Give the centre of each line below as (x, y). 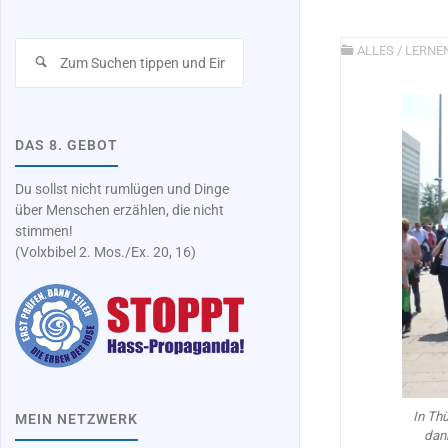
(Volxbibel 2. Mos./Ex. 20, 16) (106, 253)
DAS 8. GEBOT (67, 146)
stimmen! (44, 232)
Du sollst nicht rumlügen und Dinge (122, 190)
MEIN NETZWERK (77, 420)
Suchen (266, 47)
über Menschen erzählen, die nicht (120, 211)
